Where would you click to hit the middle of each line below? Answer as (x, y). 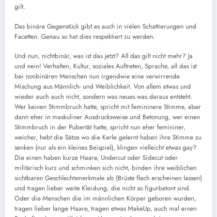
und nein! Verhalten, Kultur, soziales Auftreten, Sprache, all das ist (106, 66)
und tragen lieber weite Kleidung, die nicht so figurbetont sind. (103, 188)
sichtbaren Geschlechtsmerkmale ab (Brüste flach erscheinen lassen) (108, 178)
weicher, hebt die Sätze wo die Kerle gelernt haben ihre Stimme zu (108, 137)
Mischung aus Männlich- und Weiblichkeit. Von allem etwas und (103, 86)
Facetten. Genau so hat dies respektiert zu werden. (85, 36)
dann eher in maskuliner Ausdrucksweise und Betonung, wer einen (107, 117)
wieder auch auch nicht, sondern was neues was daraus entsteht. (103, 96)
